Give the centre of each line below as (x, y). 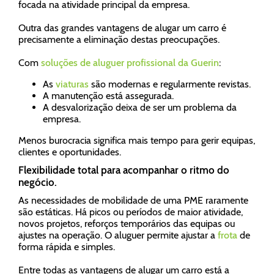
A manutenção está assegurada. (108, 96)
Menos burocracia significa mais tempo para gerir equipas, (137, 140)
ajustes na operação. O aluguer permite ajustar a (118, 235)
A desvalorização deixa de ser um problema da (140, 107)
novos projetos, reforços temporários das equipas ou (127, 224)
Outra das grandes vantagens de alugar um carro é (122, 28)
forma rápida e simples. (68, 247)
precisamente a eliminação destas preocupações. (120, 39)
